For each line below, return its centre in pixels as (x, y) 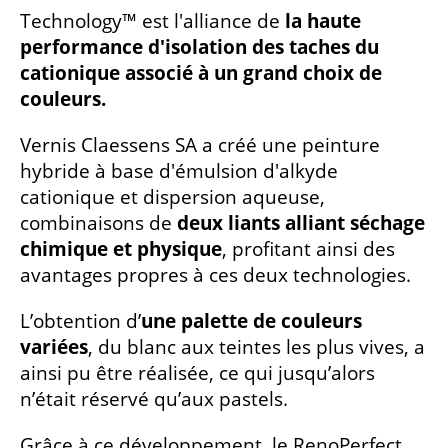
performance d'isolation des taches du (199, 46)
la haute (323, 20)
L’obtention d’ (80, 320)
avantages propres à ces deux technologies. (215, 274)
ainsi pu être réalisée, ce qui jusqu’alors (197, 372)
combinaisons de (98, 222)
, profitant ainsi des (308, 248)
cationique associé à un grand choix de (201, 72)
